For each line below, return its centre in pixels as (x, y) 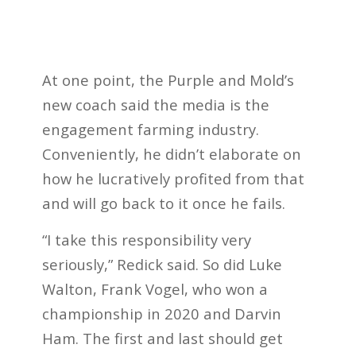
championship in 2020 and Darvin (161, 314)
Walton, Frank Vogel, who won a (155, 289)
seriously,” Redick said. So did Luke (162, 265)
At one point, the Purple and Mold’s (168, 79)
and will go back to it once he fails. (163, 203)
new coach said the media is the (155, 104)
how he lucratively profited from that (173, 178)
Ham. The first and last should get (162, 339)
